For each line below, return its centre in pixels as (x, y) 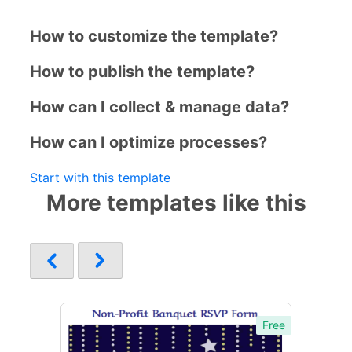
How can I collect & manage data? (159, 106)
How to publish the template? (142, 71)
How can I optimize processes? (148, 142)
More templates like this (176, 202)
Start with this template (100, 177)
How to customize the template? (154, 36)
